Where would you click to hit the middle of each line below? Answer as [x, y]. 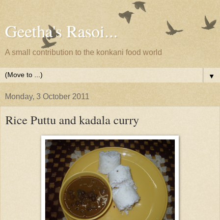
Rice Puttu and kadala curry [72, 120]
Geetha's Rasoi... [61, 31]
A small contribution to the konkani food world [83, 52]
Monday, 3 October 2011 [47, 96]
